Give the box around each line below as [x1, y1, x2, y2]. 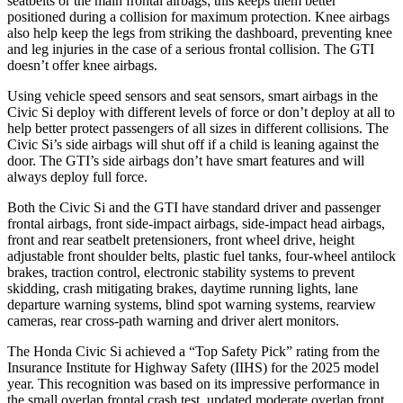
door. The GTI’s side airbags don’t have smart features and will [7, 152, 364, 168]
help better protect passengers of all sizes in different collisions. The [7, 120, 389, 136]
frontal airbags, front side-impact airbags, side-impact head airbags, [7, 215, 385, 231]
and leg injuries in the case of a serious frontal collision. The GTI [7, 40, 374, 57]
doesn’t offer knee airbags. [7, 57, 157, 73]
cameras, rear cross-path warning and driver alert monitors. [7, 312, 339, 328]
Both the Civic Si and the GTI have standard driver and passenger [7, 199, 381, 215]
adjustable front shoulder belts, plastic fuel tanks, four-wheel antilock [7, 247, 396, 264]
